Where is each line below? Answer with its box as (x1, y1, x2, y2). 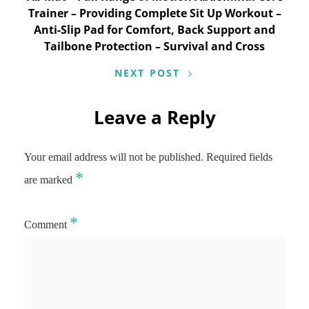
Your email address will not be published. (24, 151, 203, 163)
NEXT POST (114, 66, 180, 79)
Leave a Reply (93, 105, 216, 130)
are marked (24, 174, 75, 186)
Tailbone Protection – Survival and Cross (44, 39, 265, 54)
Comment (24, 219, 70, 230)
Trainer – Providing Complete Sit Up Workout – (28, 6, 281, 21)
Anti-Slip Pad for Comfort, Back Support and (34, 22, 275, 37)
